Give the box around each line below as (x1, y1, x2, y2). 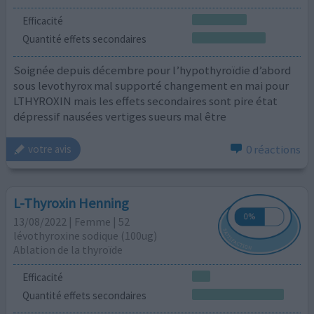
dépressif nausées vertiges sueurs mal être (13, 109, 227, 125)
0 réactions (245, 141, 301, 157)
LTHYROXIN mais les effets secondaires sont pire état (13, 93, 278, 109)
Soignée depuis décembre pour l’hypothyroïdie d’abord (13, 62, 292, 78)
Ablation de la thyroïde (13, 242, 123, 257)
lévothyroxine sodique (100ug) (13, 228, 158, 243)
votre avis (28, 142, 72, 156)
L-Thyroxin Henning (13, 193, 130, 212)
